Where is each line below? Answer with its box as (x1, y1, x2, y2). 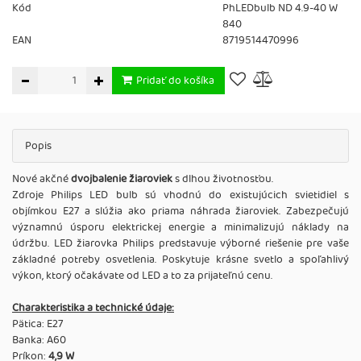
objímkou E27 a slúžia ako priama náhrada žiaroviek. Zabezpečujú (12, 202, 349, 220)
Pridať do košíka (136, 72, 214, 89)
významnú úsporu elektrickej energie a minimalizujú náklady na (12, 218, 349, 236)
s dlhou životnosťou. (172, 170, 273, 188)
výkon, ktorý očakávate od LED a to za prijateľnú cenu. (12, 267, 272, 284)
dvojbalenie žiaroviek (71, 170, 172, 188)
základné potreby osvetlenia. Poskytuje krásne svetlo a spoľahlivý (12, 251, 349, 268)
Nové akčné (12, 170, 71, 188)
